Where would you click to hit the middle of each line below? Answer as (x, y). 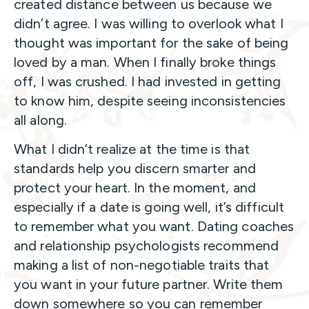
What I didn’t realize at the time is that (132, 149)
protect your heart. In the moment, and (135, 188)
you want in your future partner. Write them (149, 285)
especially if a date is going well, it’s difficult (149, 207)
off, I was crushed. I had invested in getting (148, 82)
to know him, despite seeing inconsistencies (150, 101)
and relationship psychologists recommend (147, 246)
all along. (40, 120)
